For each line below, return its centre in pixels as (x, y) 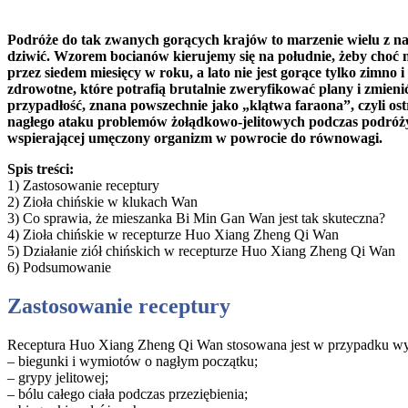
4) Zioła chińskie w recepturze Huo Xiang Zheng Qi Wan (173, 235)
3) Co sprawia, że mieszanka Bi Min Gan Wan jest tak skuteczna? (196, 219)
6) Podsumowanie (59, 268)
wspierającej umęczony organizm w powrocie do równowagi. (195, 138)
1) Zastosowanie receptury (83, 186)
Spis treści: (41, 169)
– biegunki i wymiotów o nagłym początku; (133, 362)
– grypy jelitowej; (58, 378)
